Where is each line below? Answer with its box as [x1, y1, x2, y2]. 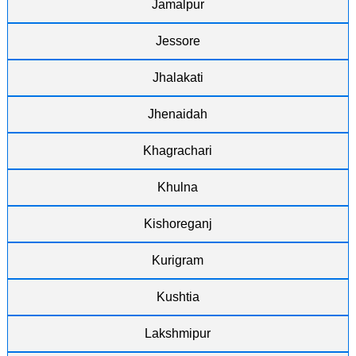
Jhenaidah [148, 107, 208, 121]
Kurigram [152, 253, 204, 267]
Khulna [157, 180, 199, 194]
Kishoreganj [143, 217, 212, 230]
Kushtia [156, 290, 199, 304]
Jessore [155, 34, 200, 48]
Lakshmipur [145, 327, 211, 340]
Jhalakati [152, 71, 203, 84]
